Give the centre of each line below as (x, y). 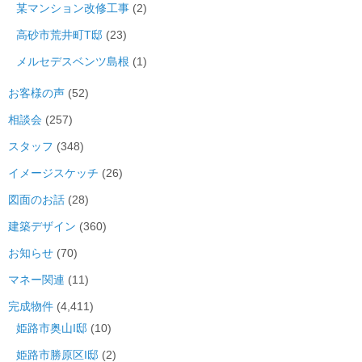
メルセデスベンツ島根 (73, 62)
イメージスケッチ (53, 173)
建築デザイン (42, 227)
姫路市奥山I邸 (52, 328)
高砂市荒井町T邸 (59, 35)
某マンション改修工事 (73, 8)
